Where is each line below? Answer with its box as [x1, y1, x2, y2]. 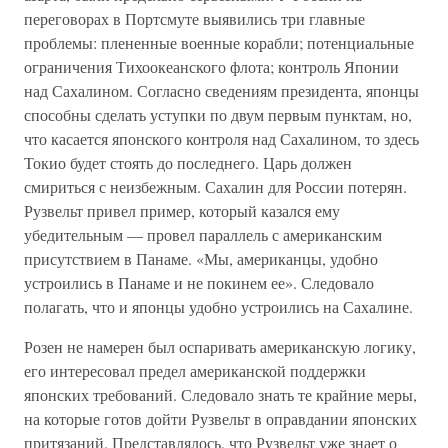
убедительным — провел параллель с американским [24, 224, 382, 245]
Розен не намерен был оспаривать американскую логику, [24, 336, 416, 357]
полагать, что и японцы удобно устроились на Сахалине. [24, 296, 413, 317]
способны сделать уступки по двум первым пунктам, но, [24, 104, 412, 125]
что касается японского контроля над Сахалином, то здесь [24, 128, 419, 149]
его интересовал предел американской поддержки [24, 360, 366, 381]
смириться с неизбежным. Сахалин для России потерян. [24, 176, 407, 197]
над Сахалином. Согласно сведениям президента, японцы [24, 80, 419, 101]
